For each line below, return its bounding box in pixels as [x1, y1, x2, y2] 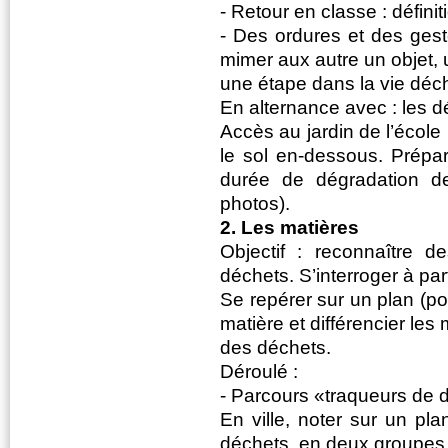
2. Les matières [220, 216, 359, 238]
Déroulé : [220, 360, 298, 382]
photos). [220, 192, 290, 214]
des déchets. [220, 336, 331, 358]
